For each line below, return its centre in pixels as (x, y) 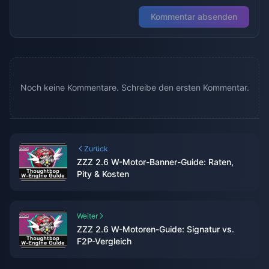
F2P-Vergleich (104, 241)
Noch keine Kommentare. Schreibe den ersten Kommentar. (134, 88)
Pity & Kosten (103, 174)
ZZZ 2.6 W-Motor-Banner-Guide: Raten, (155, 162)
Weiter (87, 216)
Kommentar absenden (194, 17)
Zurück (96, 149)
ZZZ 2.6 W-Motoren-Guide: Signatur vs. (156, 229)
